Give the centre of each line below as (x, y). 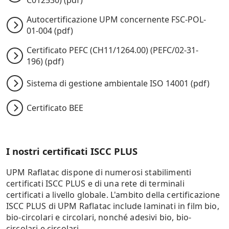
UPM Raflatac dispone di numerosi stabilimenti (99, 173)
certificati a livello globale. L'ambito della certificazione (113, 195)
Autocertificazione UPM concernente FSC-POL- (116, 20)
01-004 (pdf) (50, 31)
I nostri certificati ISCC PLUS (72, 151)
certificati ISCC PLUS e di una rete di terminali (95, 184)
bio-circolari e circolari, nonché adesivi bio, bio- (99, 217)
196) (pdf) (45, 62)
